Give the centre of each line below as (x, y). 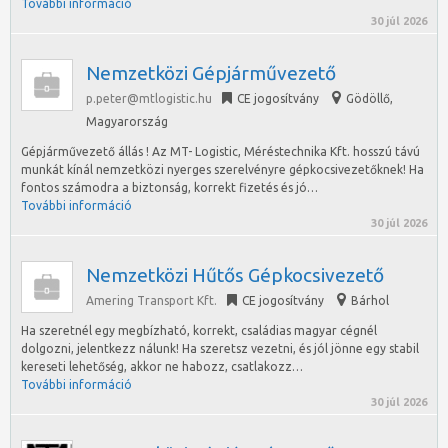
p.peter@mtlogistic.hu (149, 98)
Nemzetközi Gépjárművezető (211, 73)
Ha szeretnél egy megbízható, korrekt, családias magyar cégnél (199, 330)
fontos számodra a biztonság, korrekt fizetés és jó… (169, 187)
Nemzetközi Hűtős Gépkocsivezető (235, 275)
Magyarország (127, 121)
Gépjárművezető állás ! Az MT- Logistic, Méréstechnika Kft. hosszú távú (220, 151)
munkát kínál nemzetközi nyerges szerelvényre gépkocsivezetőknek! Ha (222, 169)
